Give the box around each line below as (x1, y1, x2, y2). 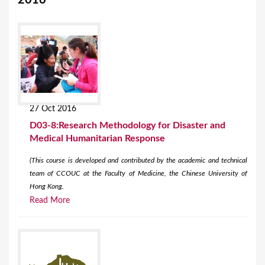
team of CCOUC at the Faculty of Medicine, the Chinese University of (30, 170, 247, 177)
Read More (30, 196, 70, 205)
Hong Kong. (30, 183, 64, 190)
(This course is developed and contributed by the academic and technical (30, 157, 247, 164)
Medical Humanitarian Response (30, 134, 165, 144)
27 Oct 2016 (30, 105, 76, 114)
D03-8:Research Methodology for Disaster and (30, 121, 225, 131)
